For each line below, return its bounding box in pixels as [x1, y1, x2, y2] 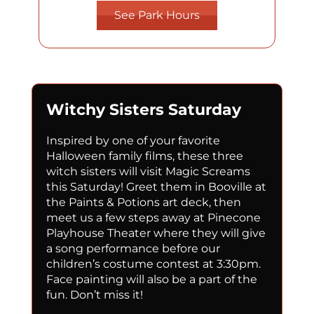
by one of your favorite [95, 134, 220, 148]
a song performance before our [46, 242, 220, 256]
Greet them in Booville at [123, 180, 266, 194]
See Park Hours [114, 8, 200, 22]
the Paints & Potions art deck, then [46, 196, 241, 210]
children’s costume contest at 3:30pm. [46, 257, 261, 271]
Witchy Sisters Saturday [46, 100, 241, 120]
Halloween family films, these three [46, 149, 243, 163]
